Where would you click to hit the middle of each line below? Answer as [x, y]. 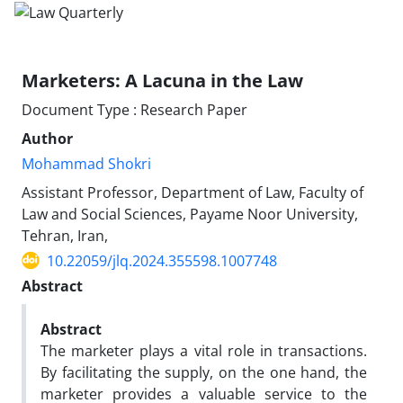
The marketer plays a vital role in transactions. [204, 350]
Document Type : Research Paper [134, 109]
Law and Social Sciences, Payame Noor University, [190, 214]
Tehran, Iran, [65, 235]
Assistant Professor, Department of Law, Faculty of [193, 192]
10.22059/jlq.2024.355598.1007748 [162, 260]
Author [47, 138]
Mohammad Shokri [86, 163]
